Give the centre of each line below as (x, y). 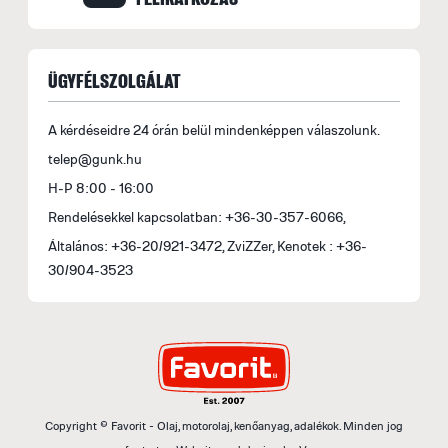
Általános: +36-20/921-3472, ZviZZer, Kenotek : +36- (207, 245)
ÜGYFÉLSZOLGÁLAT (114, 80)
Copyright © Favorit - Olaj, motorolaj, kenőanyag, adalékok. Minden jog (224, 426)
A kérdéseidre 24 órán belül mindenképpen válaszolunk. (214, 129)
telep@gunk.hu (95, 158)
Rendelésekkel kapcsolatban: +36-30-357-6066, (197, 216)
